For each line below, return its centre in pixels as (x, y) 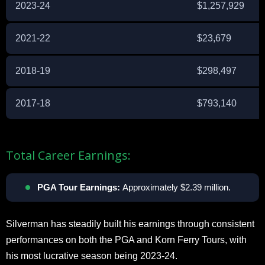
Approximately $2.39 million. (175, 187)
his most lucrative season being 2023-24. (92, 256)
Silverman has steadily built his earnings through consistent (130, 224)
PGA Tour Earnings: (79, 187)
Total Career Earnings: (68, 155)
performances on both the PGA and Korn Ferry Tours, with (126, 240)
